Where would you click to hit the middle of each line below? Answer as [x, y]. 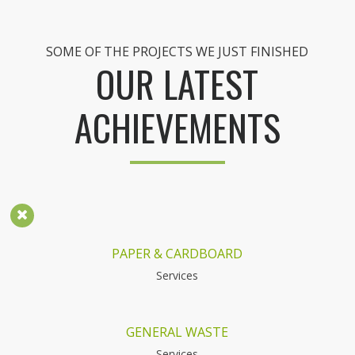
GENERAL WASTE [177, 332]
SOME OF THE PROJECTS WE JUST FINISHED [177, 52]
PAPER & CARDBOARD [177, 254]
